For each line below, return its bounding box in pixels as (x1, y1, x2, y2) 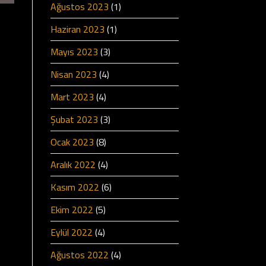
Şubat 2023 (50, 112, 98, 126)
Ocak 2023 (50, 134, 94, 149)
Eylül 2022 (50, 224, 93, 239)
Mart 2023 (50, 89, 94, 104)
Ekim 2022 (50, 202, 93, 217)
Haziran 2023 (50, 21, 104, 36)
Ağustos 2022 (50, 247, 109, 262)
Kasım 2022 (50, 179, 99, 194)
